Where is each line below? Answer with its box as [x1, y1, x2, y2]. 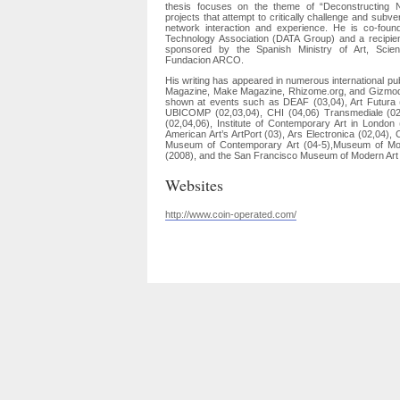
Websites [165, 173, 223, 196]
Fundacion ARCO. [165, 54, 244, 65]
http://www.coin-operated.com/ [165, 208, 296, 220]
